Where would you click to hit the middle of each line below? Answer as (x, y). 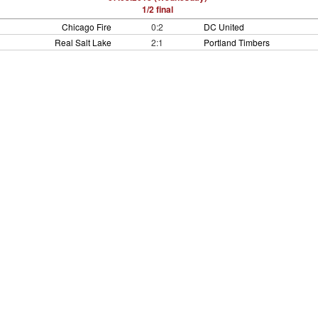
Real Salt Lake (83, 42)
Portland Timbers (237, 42)
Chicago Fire (86, 27)
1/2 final (158, 9)
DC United (224, 27)
